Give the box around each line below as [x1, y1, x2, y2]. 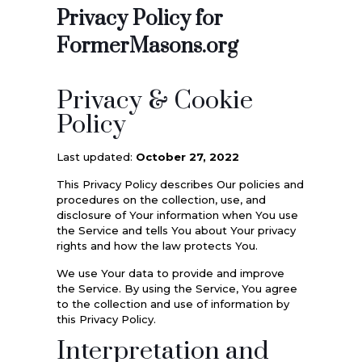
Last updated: [56, 149, 136, 163]
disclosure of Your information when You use [56, 208, 298, 221]
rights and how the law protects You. [56, 238, 258, 252]
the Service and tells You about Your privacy [56, 223, 296, 237]
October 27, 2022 [135, 149, 239, 163]
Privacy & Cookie [56, 84, 253, 116]
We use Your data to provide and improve [56, 266, 284, 280]
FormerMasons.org [56, 32, 238, 60]
